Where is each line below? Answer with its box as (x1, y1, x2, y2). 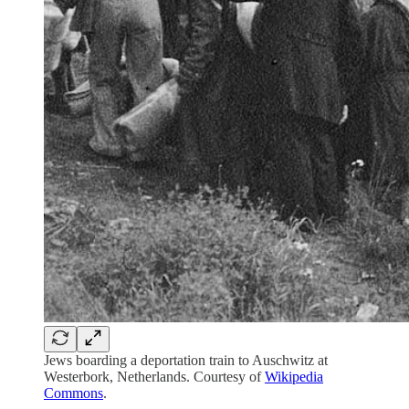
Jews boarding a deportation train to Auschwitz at (44, 352, 328, 369)
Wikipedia (265, 369, 323, 385)
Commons (44, 385, 103, 402)
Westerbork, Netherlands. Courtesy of (44, 369, 265, 385)
